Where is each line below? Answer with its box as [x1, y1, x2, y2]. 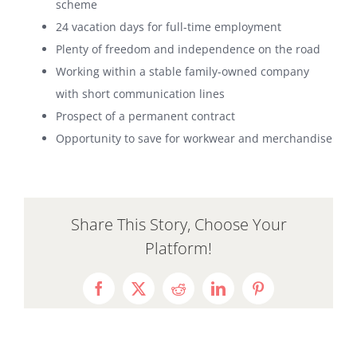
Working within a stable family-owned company [56, 64, 309, 80]
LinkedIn [217, 287, 270, 302]
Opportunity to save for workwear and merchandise [56, 131, 332, 147]
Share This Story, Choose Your [70, 213, 287, 235]
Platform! [145, 237, 212, 259]
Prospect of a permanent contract [56, 108, 235, 124]
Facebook [97, 287, 154, 302]
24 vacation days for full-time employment [56, 19, 281, 35]
